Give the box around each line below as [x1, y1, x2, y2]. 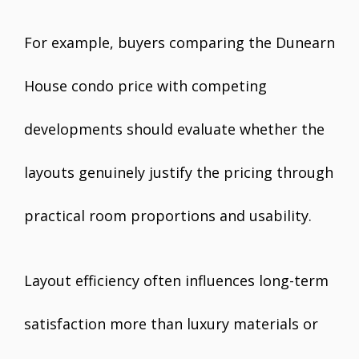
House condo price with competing [24, 76, 267, 96]
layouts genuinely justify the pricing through [24, 163, 333, 183]
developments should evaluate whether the [24, 119, 325, 139]
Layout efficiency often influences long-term [24, 271, 329, 291]
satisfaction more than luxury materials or [24, 314, 318, 334]
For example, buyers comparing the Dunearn [24, 33, 335, 53]
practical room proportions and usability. [24, 206, 312, 226]
